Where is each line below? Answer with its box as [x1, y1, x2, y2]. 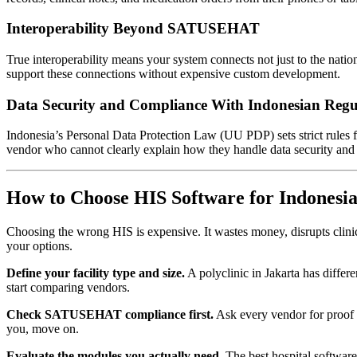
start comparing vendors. [6, 280, 130, 295]
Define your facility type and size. [6, 266, 185, 280]
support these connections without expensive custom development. [6, 66, 340, 80]
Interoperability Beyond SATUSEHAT [6, 20, 260, 37]
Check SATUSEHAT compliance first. [6, 308, 214, 322]
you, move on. [6, 322, 79, 336]
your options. [6, 239, 73, 253]
